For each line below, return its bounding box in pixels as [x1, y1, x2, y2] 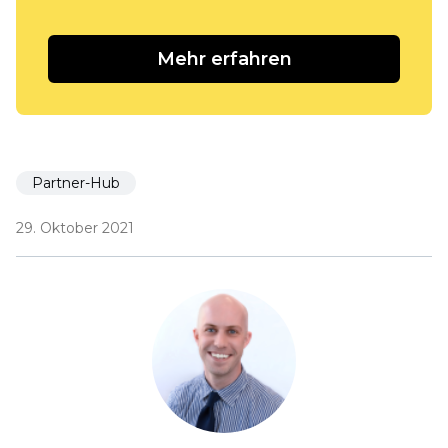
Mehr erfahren [156, 48, 292, 70]
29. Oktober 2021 [16, 219, 134, 237]
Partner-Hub [32, 174, 120, 192]
